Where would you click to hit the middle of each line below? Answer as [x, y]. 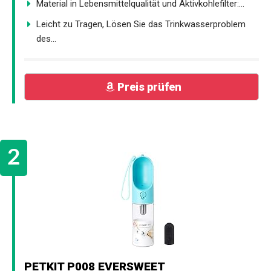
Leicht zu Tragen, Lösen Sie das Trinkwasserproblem [141, 24]
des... [46, 38]
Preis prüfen [149, 87]
